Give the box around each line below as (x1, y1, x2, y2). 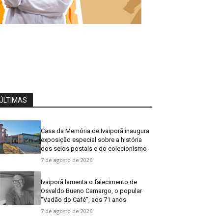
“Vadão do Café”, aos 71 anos (41, 196, 127, 203)
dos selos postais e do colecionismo (41, 145, 147, 152)
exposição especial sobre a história (41, 136, 142, 143)
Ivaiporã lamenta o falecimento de (41, 178, 137, 186)
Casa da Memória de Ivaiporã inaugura (41, 127, 150, 135)
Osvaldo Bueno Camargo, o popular (41, 187, 142, 194)
